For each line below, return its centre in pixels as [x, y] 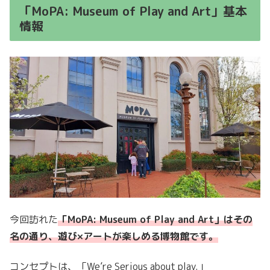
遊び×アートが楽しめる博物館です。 [138, 236]
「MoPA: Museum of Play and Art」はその [155, 219]
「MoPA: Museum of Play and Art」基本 [133, 11]
